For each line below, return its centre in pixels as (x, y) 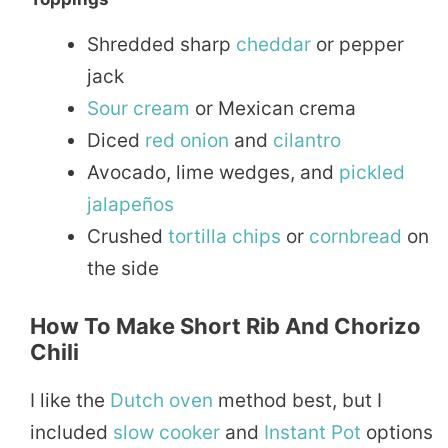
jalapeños (130, 204)
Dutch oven (161, 401)
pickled (372, 172)
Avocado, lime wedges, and (213, 172)
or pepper (357, 44)
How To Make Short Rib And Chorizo (225, 326)
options (397, 433)
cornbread (355, 236)
